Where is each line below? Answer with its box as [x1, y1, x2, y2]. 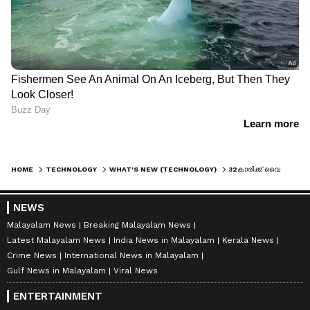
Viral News [113, 266, 158, 276]
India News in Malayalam [113, 235, 215, 246]
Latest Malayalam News [7, 235, 106, 246]
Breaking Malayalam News [84, 220, 191, 230]
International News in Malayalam [64, 250, 199, 261]
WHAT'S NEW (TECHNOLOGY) [109, 165, 217, 174]
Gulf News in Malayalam [7, 266, 106, 276]
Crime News [7, 250, 57, 261]
